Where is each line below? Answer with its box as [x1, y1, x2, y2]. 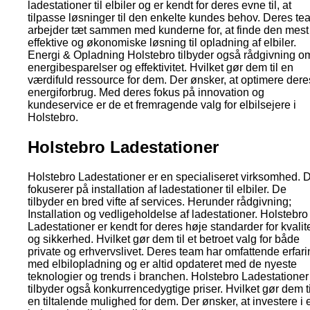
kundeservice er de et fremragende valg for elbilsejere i [28, 98, 296, 111]
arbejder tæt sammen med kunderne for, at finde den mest [28, 24, 309, 36]
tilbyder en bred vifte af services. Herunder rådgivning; [28, 195, 291, 208]
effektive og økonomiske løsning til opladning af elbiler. [28, 36, 296, 48]
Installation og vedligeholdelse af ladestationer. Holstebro [28, 208, 308, 220]
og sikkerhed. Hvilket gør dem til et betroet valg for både [28, 232, 300, 245]
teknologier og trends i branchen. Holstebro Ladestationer [28, 270, 309, 282]
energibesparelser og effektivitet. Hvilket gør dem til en [28, 61, 293, 73]
